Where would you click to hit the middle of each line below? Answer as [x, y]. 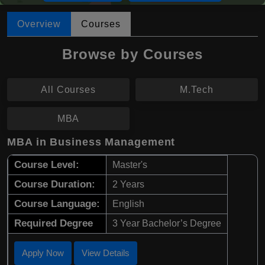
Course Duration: [55, 185]
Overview [39, 24]
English [128, 204]
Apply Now [43, 253]
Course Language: [57, 204]
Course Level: [47, 165]
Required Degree [54, 224]
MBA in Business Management [91, 142]
